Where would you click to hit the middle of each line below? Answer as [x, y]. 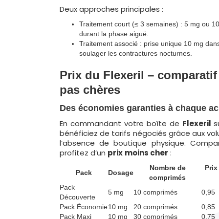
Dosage [121, 173]
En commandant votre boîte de [121, 123]
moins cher [146, 153]
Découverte [77, 197]
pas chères [90, 90]
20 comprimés [155, 207]
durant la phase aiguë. [114, 34]
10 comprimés [155, 192]
